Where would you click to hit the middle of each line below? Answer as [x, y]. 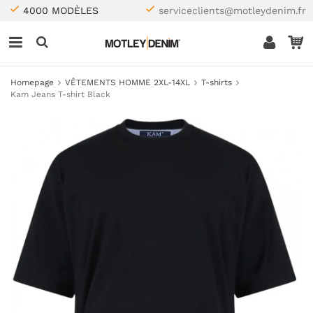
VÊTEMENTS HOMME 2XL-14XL [128, 82]
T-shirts [217, 82]
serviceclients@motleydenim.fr [232, 10]
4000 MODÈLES [61, 10]
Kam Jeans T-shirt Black [60, 94]
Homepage [32, 82]
